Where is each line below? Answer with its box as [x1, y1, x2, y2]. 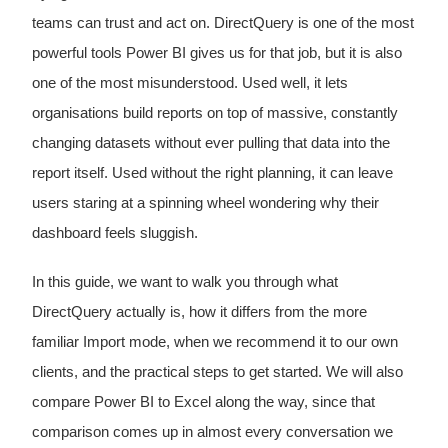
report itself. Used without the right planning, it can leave [31, 165, 393, 182]
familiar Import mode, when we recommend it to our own [31, 334, 398, 351]
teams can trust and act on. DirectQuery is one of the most [31, 15, 414, 32]
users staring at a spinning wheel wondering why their [31, 195, 379, 212]
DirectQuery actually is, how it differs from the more [31, 304, 367, 321]
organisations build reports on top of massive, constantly [31, 105, 398, 122]
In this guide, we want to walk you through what [31, 274, 338, 291]
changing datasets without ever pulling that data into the [31, 135, 390, 152]
